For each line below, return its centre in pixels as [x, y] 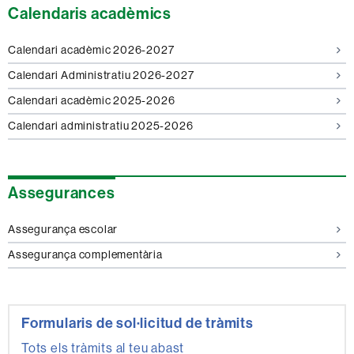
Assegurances [62, 192]
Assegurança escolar [63, 230]
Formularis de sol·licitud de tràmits [137, 322]
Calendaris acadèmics [90, 13]
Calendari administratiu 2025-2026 [101, 126]
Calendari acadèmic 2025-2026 [92, 101]
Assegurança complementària [85, 255]
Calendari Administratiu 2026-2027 [101, 75]
